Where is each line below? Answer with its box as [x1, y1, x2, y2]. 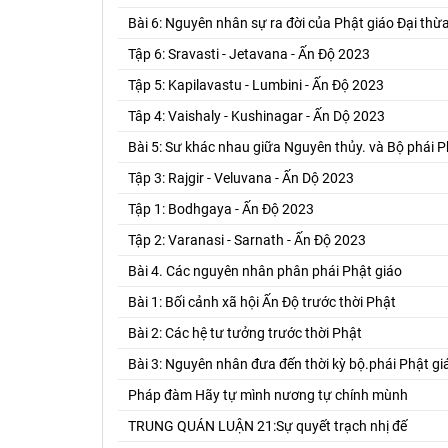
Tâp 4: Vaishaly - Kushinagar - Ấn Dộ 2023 [128, 107, 385, 124]
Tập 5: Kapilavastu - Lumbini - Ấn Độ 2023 [128, 76, 384, 93]
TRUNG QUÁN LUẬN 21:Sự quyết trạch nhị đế [128, 417, 407, 434]
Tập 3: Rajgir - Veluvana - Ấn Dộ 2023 [128, 169, 354, 186]
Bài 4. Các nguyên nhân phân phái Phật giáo [128, 262, 402, 279]
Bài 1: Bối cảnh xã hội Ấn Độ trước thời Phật [128, 293, 396, 310]
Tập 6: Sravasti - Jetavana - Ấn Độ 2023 [128, 45, 370, 62]
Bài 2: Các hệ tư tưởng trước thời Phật [128, 324, 362, 341]
